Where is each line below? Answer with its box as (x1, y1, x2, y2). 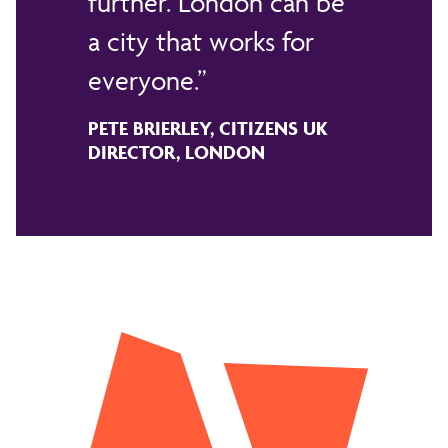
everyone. (88, 63, 197, 97)
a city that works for (88, 24, 314, 58)
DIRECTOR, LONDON (88, 139, 265, 164)
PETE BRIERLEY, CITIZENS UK (88, 115, 328, 140)
